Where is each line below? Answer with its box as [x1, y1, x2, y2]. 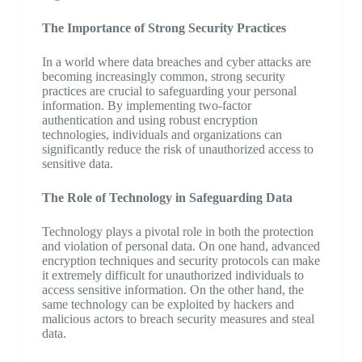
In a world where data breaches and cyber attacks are [41, 55, 311, 69]
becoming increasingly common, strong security [41, 69, 285, 83]
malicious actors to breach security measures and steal [41, 312, 314, 326]
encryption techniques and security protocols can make [41, 254, 320, 267]
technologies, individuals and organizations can [41, 128, 282, 141]
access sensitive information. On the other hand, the [41, 283, 304, 297]
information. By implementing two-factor [41, 99, 251, 112]
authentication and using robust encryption [41, 113, 258, 127]
